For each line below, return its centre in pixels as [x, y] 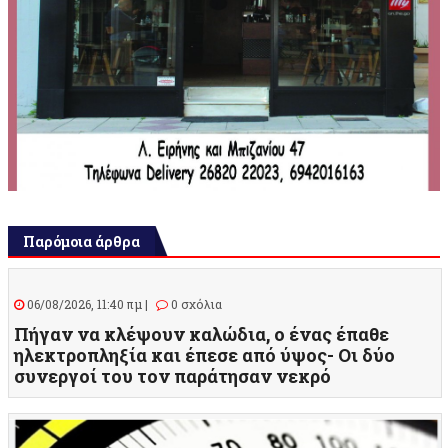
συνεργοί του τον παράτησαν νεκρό [172, 376]
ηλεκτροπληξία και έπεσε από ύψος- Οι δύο [204, 355]
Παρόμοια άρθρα [81, 242]
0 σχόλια [195, 304]
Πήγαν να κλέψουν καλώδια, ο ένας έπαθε [201, 334]
